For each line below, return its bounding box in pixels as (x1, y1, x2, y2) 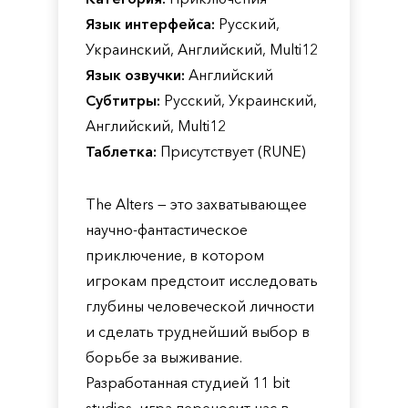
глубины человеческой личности (86, 297, 314, 315)
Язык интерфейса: (86, 15, 215, 33)
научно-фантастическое (86, 220, 248, 239)
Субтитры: (86, 91, 160, 109)
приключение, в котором (86, 246, 264, 264)
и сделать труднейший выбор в (86, 322, 310, 341)
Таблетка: (86, 142, 157, 160)
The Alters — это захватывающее (86, 195, 307, 213)
